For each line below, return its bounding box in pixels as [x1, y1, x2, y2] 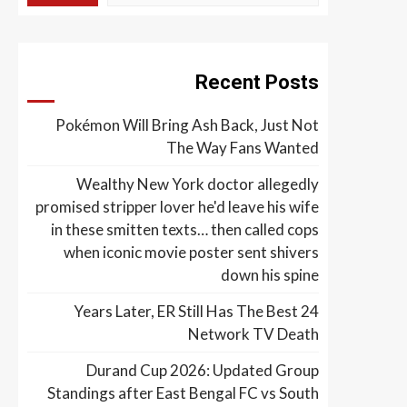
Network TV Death [188, 324, 319, 343]
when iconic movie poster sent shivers [64, 243, 319, 262]
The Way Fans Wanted [166, 138, 319, 157]
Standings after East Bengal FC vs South [47, 383, 319, 402]
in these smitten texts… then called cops [51, 220, 319, 239]
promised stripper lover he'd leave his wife [35, 197, 319, 216]
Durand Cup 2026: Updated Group [86, 361, 319, 380]
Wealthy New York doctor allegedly [76, 174, 319, 194]
